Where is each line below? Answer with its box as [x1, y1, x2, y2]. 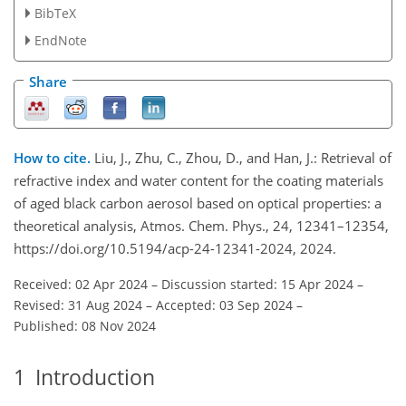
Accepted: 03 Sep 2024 [156, 295, 293, 314]
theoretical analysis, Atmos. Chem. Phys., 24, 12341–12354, [14, 216, 389, 235]
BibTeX [34, 4, 76, 22]
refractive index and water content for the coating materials [14, 170, 383, 189]
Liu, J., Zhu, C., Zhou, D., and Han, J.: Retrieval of [94, 148, 391, 167]
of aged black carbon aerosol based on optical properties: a [14, 193, 382, 212]
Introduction [25, 362, 155, 391]
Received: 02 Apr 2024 [14, 275, 148, 293]
